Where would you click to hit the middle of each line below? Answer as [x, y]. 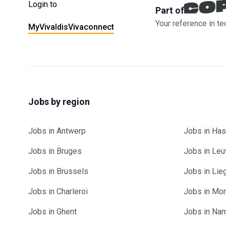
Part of [170, 10]
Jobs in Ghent [52, 212]
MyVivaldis [48, 27]
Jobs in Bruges [55, 151]
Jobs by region [59, 102]
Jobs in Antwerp [57, 131]
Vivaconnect [91, 27]
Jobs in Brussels [58, 171]
